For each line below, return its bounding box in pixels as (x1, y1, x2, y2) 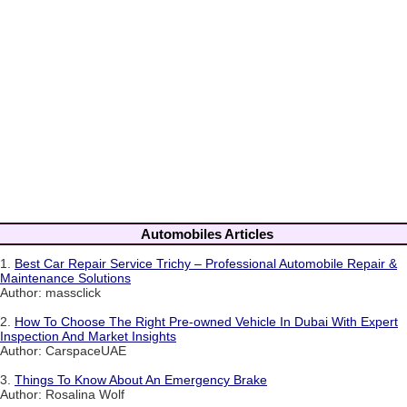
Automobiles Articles (141, 225, 273, 242)
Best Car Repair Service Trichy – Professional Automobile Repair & (15, 255, 397, 271)
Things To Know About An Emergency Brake (15, 372, 267, 387)
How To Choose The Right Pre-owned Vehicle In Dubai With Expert (15, 313, 398, 329)
